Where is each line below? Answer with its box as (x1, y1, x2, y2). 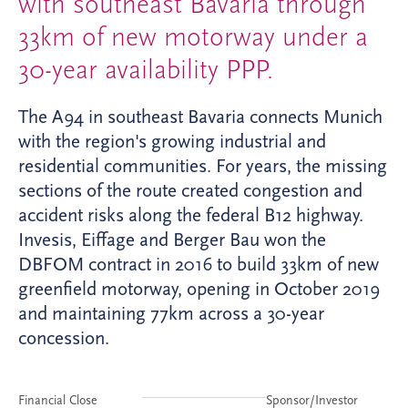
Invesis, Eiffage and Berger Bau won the (18, 228, 326, 250)
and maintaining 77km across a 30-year (18, 301, 324, 324)
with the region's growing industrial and (18, 129, 326, 152)
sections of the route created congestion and (18, 178, 362, 201)
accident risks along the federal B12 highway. (18, 203, 363, 226)
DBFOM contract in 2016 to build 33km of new (18, 252, 379, 275)
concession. (18, 326, 109, 349)
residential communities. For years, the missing (18, 154, 387, 177)
